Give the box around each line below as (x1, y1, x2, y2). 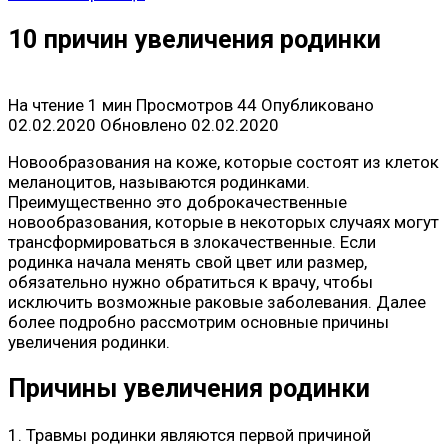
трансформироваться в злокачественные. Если (8, 232, 376, 253)
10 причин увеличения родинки (8, 24, 381, 55)
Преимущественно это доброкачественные (8, 192, 347, 213)
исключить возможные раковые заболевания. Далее (8, 292, 426, 313)
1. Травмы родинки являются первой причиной (8, 424, 371, 445)
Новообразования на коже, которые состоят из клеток (8, 152, 439, 173)
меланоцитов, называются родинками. (8, 172, 310, 193)
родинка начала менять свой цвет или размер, (8, 252, 367, 273)
